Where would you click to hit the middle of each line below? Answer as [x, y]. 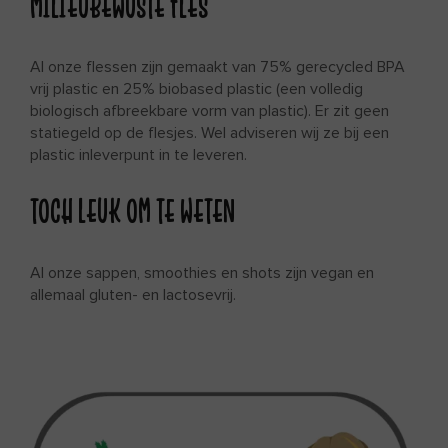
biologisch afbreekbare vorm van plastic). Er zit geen [209, 111]
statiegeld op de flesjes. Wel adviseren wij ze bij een [209, 133]
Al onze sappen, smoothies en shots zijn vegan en [202, 272]
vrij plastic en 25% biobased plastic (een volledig [196, 89]
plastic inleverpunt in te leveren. [138, 155]
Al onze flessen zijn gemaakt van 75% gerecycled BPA [217, 67]
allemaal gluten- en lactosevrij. [133, 294]
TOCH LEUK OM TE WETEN [132, 211]
